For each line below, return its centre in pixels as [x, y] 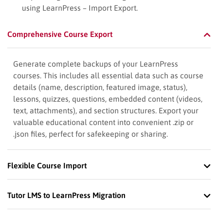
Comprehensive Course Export [60, 34]
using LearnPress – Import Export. [80, 8]
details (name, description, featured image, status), [100, 87]
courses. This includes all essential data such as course [108, 76]
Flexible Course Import [47, 166]
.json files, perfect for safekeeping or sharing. [91, 134]
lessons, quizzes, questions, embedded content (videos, [108, 99]
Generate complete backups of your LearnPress [96, 64]
